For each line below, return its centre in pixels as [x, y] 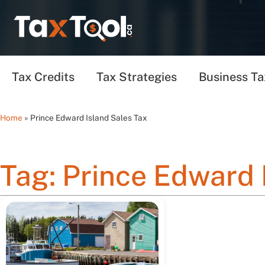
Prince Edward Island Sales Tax [89, 118]
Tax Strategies [137, 77]
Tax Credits [43, 77]
